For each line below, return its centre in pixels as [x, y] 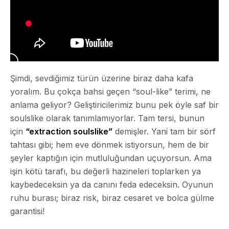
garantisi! [27, 211]
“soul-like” [152, 92]
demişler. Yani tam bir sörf [164, 132]
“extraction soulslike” [69, 132]
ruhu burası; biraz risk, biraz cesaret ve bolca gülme [112, 198]
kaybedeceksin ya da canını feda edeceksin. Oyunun [112, 185]
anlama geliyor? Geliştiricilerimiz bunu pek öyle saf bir [114, 105]
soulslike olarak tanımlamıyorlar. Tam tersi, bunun [107, 118]
